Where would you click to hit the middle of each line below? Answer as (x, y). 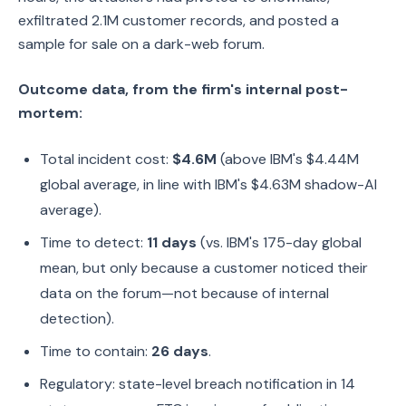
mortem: (50, 113)
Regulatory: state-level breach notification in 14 (198, 384)
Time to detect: (93, 242)
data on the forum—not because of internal (184, 293)
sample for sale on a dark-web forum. (141, 44)
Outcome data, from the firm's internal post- (183, 89)
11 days (172, 242)
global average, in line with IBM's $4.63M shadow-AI (208, 184)
